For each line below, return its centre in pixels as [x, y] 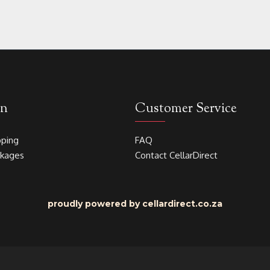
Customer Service [186, 109]
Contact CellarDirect [176, 155]
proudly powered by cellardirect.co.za [135, 204]
